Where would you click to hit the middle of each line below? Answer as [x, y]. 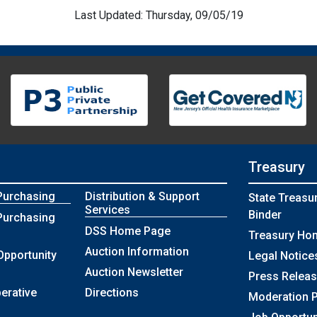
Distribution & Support [143, 197]
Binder [265, 215]
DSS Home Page [128, 231]
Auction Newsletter [134, 272]
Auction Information [137, 252]
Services [108, 210]
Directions [112, 293]
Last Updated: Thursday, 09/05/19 [158, 16]
